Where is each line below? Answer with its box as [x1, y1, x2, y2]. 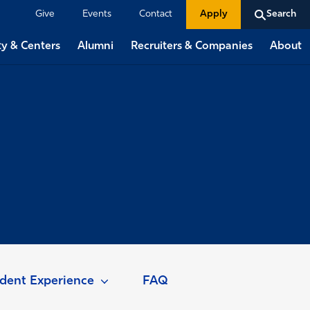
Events [82, 9, 111, 19]
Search [266, 9, 296, 19]
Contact [138, 9, 172, 19]
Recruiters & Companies [130, 40, 253, 52]
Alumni [77, 40, 113, 52]
